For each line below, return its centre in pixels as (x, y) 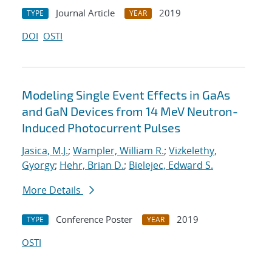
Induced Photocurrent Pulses (101, 128)
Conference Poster (94, 219)
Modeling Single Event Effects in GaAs (126, 95)
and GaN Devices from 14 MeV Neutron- (130, 111)
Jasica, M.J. (45, 151)
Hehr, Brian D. (92, 165)
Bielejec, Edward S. (171, 165)
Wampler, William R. (118, 151)
